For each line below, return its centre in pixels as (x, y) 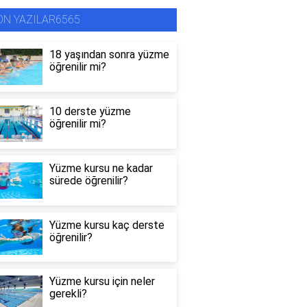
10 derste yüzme (90, 112)
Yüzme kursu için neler (102, 282)
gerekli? (68, 294)
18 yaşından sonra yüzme (109, 55)
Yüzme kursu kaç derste (107, 225)
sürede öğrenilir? (88, 180)
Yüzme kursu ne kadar (101, 168)
